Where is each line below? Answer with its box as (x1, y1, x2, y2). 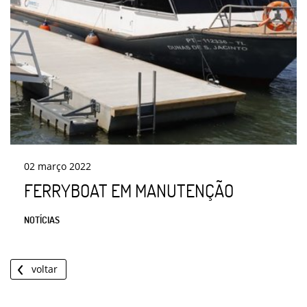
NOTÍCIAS (24, 214, 60, 226)
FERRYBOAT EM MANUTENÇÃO (24, 180, 234, 202)
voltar (32, 262, 58, 276)
